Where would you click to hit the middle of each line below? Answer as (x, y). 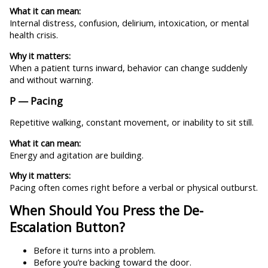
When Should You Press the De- (106, 210)
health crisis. (33, 35)
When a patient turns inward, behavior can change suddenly (128, 67)
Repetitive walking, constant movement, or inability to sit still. (131, 122)
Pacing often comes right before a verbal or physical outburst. (133, 188)
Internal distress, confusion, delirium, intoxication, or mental (129, 23)
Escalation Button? (67, 227)
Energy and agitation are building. (76, 155)
